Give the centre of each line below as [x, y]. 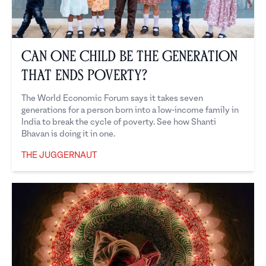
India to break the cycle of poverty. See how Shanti [119, 122]
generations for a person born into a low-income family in [130, 110]
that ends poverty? [84, 76]
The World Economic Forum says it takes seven [112, 99]
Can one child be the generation [129, 57]
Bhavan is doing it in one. [68, 134]
